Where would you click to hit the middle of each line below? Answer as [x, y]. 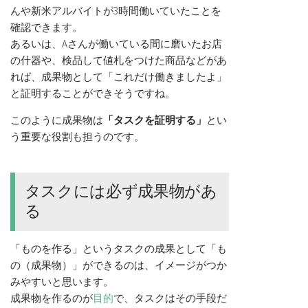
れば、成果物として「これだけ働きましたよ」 [119, 76]
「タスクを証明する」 [155, 120]
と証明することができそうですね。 [93, 93]
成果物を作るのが [52, 298]
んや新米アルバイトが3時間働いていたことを [116, 10]
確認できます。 [46, 27]
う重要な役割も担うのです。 [77, 136]
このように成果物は [57, 120]
